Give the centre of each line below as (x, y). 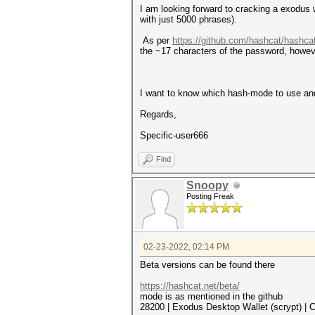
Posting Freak (210, 196)
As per (156, 40)
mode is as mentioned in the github (211, 296)
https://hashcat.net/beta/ (190, 286)
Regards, (158, 114)
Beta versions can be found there (207, 265)
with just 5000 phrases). (188, 19)
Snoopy (207, 185)
